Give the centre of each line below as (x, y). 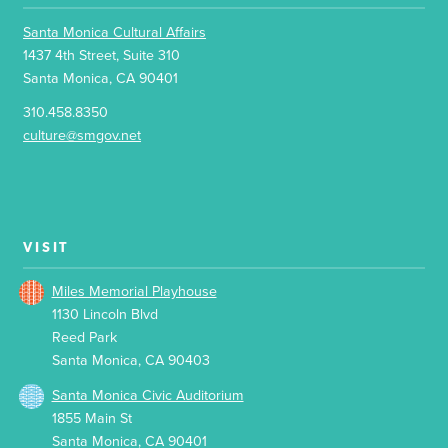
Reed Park (84, 338)
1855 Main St (91, 418)
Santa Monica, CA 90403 (130, 361)
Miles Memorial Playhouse (134, 292)
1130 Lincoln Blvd (104, 315)
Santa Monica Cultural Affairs (115, 32)
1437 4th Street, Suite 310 (102, 55)
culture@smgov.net (82, 136)
